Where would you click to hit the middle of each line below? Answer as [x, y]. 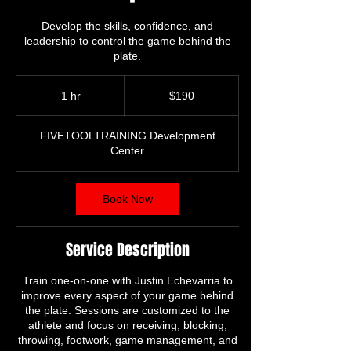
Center [127, 150]
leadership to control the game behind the [127, 40]
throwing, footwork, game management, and [127, 340]
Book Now [127, 199]
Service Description [127, 250]
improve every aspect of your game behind [127, 295]
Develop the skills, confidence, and [127, 25]
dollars [136, 97]
